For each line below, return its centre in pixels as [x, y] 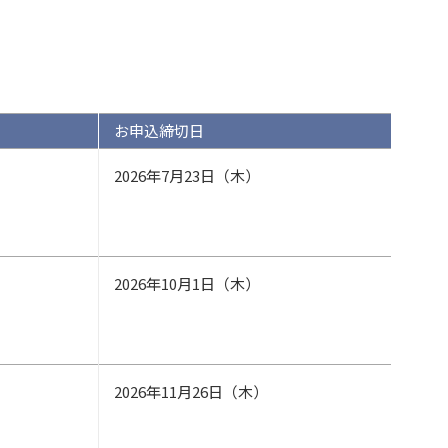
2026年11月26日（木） [191, 391]
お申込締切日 [159, 130]
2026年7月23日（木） [187, 175]
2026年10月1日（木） [187, 283]
